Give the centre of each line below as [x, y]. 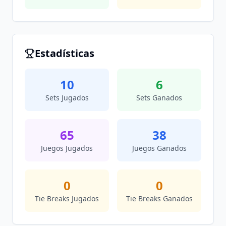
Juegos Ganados [159, 148]
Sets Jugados [67, 98]
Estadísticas [65, 53]
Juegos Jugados [67, 148]
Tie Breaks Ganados [159, 199]
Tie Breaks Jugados [67, 199]
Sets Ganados [159, 98]
